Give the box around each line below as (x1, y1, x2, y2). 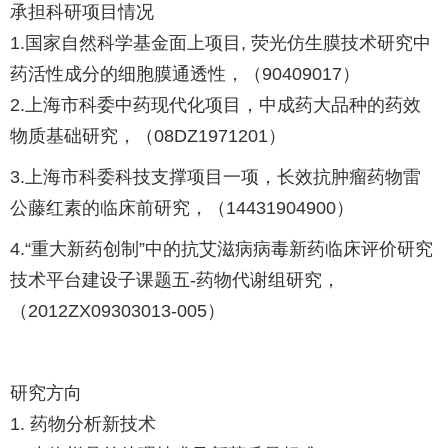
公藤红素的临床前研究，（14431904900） (10, 198, 354, 218)
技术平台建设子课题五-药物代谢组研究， (10, 270, 340, 290)
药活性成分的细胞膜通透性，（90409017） (10, 64, 360, 84)
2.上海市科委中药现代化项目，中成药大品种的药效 (10, 95, 421, 115)
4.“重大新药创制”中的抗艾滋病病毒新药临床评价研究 (10, 239, 433, 259)
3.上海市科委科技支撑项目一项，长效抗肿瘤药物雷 (10, 167, 421, 187)
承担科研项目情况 (10, 2, 154, 22)
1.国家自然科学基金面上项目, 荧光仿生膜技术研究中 (10, 33, 431, 53)
